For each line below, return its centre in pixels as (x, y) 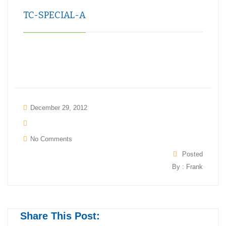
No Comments (51, 139)
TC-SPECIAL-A (54, 15)
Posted (192, 154)
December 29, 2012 (59, 107)
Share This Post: (60, 216)
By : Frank (187, 166)
